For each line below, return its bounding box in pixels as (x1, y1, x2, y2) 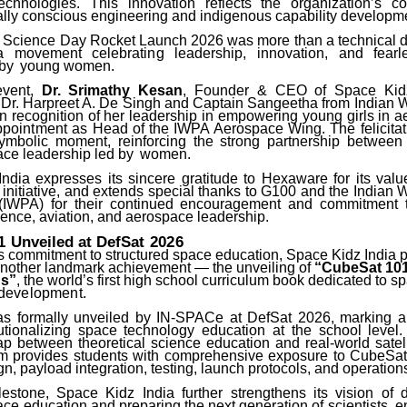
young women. (19, 58, 114, 74)
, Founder (183, 83, 249, 99)
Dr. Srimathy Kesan (41, 83, 184, 99)
